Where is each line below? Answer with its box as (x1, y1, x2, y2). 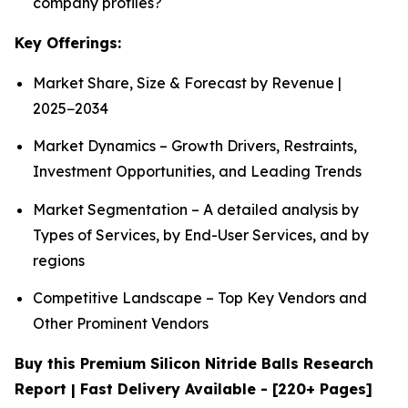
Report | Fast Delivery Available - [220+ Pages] (15, 379, 372, 398)
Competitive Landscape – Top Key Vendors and (33, 288, 367, 307)
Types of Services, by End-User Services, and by (33, 225, 369, 244)
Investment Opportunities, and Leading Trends (33, 162, 362, 181)
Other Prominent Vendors (33, 313, 209, 332)
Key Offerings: (15, 33, 121, 52)
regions (33, 250, 85, 270)
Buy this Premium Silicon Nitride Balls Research (15, 353, 373, 372)
